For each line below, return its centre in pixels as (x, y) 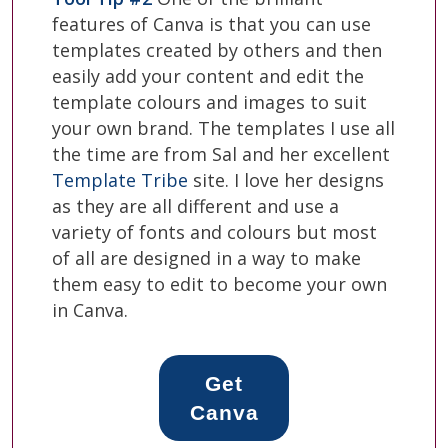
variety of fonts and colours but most (214, 231)
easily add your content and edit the (208, 75)
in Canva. (90, 309)
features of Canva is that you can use (211, 23)
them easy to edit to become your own (219, 283)
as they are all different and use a (195, 205)
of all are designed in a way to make (206, 257)
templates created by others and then (217, 49)
